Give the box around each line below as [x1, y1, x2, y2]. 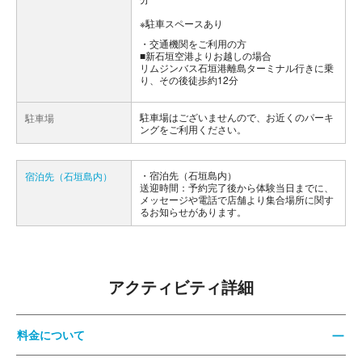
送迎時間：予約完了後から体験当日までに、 [140, 180, 334, 194]
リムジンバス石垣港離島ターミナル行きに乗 [140, 61, 334, 74]
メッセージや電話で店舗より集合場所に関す [140, 192, 334, 206]
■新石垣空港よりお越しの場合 [140, 48, 271, 62]
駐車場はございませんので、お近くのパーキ [140, 110, 334, 124]
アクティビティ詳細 [108, 276, 254, 298]
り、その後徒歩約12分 [140, 73, 238, 86]
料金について [17, 326, 85, 343]
